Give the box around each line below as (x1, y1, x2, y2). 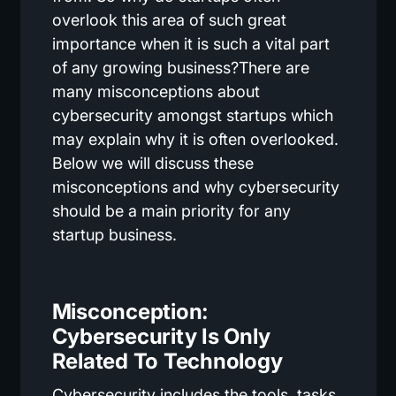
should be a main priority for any (51, 202, 291, 221)
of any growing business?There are (51, 58, 309, 78)
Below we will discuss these (51, 154, 254, 173)
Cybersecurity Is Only (51, 324, 270, 350)
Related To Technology (51, 348, 283, 375)
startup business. (51, 225, 177, 245)
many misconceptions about (51, 82, 260, 102)
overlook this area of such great (51, 11, 286, 30)
